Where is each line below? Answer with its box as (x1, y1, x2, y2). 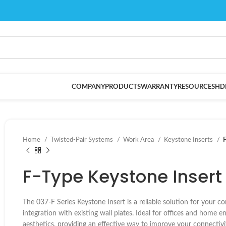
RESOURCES (178, 83, 215, 90)
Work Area (123, 136, 155, 143)
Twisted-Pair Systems (50, 136, 115, 143)
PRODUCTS (105, 83, 141, 90)
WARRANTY (141, 83, 178, 90)
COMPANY (72, 83, 105, 90)
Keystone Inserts (164, 136, 214, 143)
